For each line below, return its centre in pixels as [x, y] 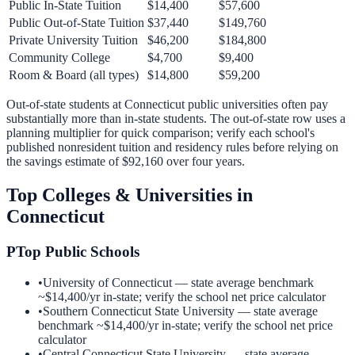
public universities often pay [256, 105]
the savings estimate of [64, 162]
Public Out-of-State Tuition [76, 23]
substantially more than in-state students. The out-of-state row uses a [176, 119]
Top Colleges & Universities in [130, 195]
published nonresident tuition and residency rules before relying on [172, 147]
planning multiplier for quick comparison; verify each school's [160, 133]
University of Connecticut [107, 282]
